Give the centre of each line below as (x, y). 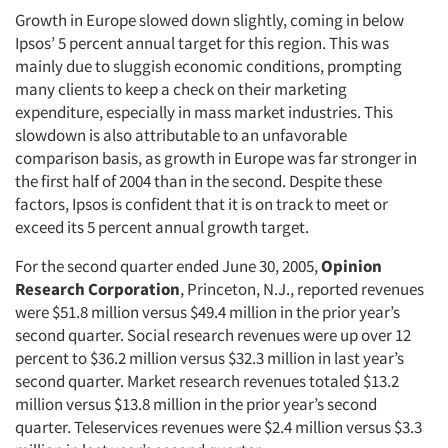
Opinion (351, 266)
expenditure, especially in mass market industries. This (204, 112)
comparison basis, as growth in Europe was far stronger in (216, 158)
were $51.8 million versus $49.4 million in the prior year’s (207, 312)
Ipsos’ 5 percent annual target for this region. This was (202, 43)
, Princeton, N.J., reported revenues (302, 289)
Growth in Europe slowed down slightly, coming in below (209, 20)
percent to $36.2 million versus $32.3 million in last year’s (209, 358)
